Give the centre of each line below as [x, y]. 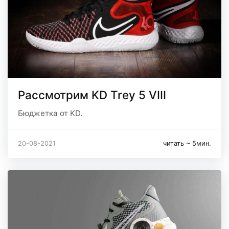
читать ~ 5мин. [187, 143]
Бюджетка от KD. [50, 113]
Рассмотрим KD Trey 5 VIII [92, 95]
